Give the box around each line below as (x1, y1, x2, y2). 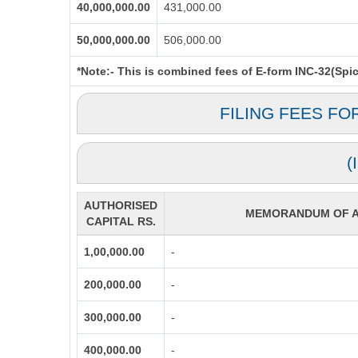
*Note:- (77, 65, 114, 78)
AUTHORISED (84, 199, 157, 212)
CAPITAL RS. (86, 215, 156, 228)
